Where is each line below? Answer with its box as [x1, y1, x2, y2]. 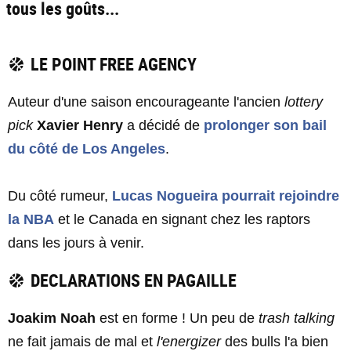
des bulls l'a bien [225, 334, 328, 349]
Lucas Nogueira [112, 188, 218, 204]
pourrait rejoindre [218, 188, 339, 204]
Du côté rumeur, [8, 188, 112, 204]
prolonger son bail [204, 118, 327, 133]
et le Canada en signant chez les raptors [54, 212, 310, 227]
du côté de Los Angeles [8, 141, 165, 157]
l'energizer [157, 334, 225, 349]
